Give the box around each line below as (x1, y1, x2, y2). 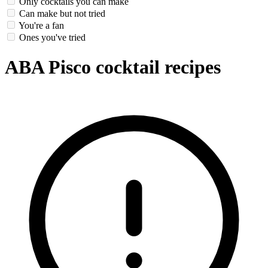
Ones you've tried (19, 32, 86, 43)
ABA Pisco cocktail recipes (5, 56, 221, 78)
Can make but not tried (19, 8, 105, 19)
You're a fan (19, 20, 64, 31)
